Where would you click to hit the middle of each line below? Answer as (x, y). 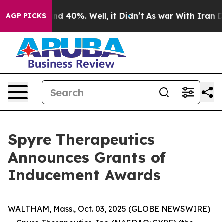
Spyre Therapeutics (81, 139)
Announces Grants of (87, 157)
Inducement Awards (84, 175)
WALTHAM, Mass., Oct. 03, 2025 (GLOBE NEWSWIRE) (109, 209)
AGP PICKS (26, 16)
